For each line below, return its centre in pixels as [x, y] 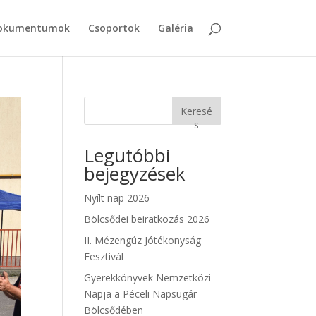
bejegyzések [135, 174]
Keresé [197, 111]
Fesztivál [104, 256]
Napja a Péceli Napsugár [141, 294]
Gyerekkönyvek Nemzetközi [148, 278]
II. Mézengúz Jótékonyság [143, 240]
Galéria [175, 28]
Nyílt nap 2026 [117, 198]
